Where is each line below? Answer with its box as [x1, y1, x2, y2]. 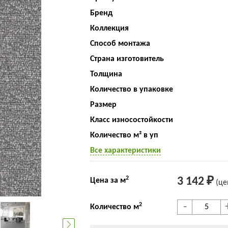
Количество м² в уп [90, 131, 158, 139]
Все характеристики [90, 147, 161, 155]
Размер [90, 101, 117, 109]
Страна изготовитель [90, 55, 164, 63]
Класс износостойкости [90, 116, 173, 124]
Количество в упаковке [90, 85, 173, 94]
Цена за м [90, 176, 126, 185]
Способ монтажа [90, 40, 150, 48]
